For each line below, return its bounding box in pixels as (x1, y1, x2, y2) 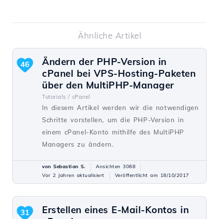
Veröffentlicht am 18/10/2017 (114, 172, 189, 179)
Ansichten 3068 (96, 163, 135, 170)
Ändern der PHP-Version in (42, 56, 167, 68)
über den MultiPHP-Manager (42, 79, 174, 91)
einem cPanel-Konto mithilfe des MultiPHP (42, 128, 185, 136)
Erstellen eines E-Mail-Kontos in (42, 204, 189, 216)
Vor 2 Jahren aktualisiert (42, 172, 105, 179)
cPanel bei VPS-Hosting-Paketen (42, 67, 196, 80)
